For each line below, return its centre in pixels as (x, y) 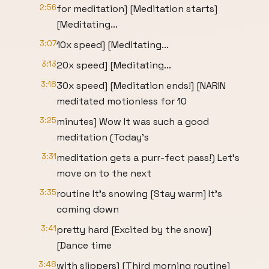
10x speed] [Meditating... (113, 45)
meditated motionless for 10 (122, 101)
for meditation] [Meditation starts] (137, 9)
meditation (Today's (103, 137)
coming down (88, 209)
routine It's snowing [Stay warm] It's (139, 194)
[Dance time (84, 245)
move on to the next (104, 173)
